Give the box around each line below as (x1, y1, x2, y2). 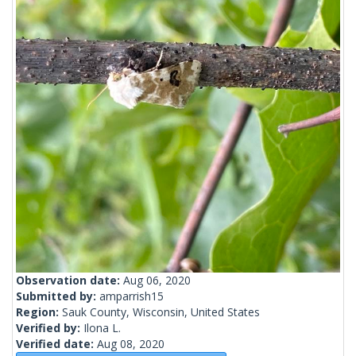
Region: (16, 304, 62, 320)
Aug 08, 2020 (97, 336, 164, 352)
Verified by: (16, 320, 83, 336)
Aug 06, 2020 (123, 273, 191, 288)
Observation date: (16, 273, 123, 288)
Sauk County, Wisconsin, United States (62, 304, 260, 320)
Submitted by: (16, 288, 99, 304)
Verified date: (16, 336, 97, 352)
